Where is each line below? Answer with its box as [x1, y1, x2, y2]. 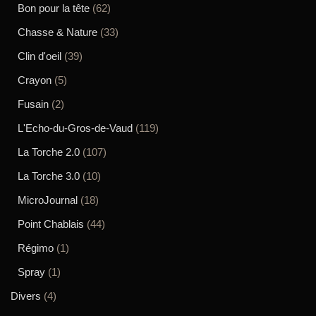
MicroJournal [18, 193, 78, 206]
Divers [11, 289, 41, 302]
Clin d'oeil [18, 49, 61, 62]
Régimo [18, 241, 54, 254]
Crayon [18, 73, 51, 86]
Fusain [18, 97, 49, 110]
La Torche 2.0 [18, 145, 80, 158]
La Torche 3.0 [18, 169, 80, 182]
